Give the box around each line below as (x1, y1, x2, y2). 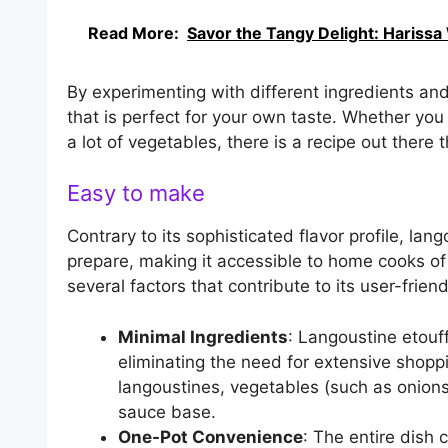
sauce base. (118, 401, 216, 422)
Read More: (88, 22, 179, 43)
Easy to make (67, 180, 205, 207)
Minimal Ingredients (118, 326, 288, 347)
